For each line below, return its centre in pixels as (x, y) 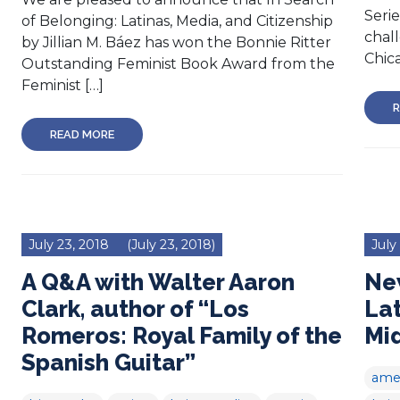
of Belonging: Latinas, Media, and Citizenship (177, 21)
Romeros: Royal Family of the (182, 335)
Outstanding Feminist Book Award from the (178, 63)
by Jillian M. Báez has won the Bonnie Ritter (176, 42)
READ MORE (82, 134)
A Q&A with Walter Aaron (158, 282)
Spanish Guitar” (108, 362)
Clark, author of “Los (135, 308)
